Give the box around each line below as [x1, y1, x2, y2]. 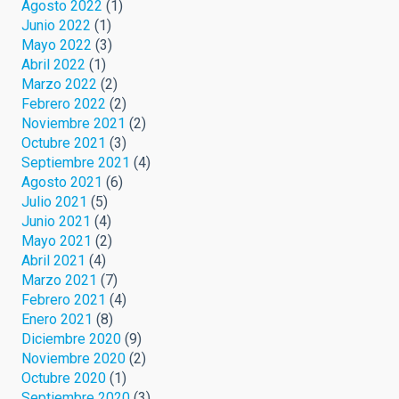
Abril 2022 [21, 55, 85, 73]
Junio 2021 [21, 212, 91, 230]
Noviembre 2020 [21, 349, 126, 367]
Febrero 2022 [21, 94, 106, 112]
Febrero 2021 [21, 290, 106, 308]
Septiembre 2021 [21, 153, 130, 171]
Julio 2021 [21, 192, 87, 210]
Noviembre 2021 [21, 114, 126, 132]
